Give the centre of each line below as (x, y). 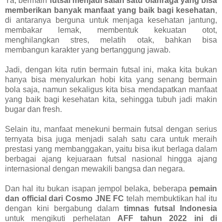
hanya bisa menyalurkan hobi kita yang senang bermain (111, 80)
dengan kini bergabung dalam (64, 209)
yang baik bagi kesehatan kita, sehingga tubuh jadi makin (111, 100)
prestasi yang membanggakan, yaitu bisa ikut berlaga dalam (111, 149)
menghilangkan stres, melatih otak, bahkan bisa (111, 40)
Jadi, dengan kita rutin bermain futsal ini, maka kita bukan (111, 70)
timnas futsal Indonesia (170, 209)
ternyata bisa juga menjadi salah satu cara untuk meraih (111, 139)
